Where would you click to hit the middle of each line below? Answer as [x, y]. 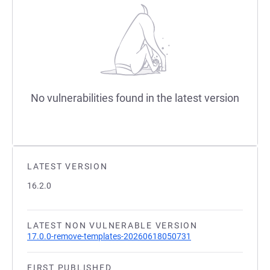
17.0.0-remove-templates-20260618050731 [109, 236]
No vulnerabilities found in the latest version [135, 98]
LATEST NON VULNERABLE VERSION [112, 225]
